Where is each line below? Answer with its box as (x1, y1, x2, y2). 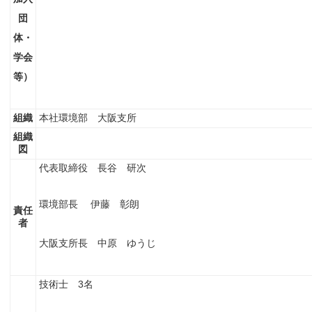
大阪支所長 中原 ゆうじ (39, 237, 156, 249)
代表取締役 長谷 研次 (39, 162, 146, 173)
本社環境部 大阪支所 (39, 112, 136, 123)
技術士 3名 (39, 279, 93, 290)
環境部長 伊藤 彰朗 (39, 198, 139, 210)
